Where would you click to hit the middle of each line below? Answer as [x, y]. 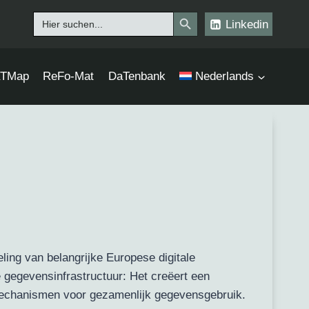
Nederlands [225, 77]
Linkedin [247, 24]
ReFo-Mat [69, 77]
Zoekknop [199, 11]
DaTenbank [137, 77]
